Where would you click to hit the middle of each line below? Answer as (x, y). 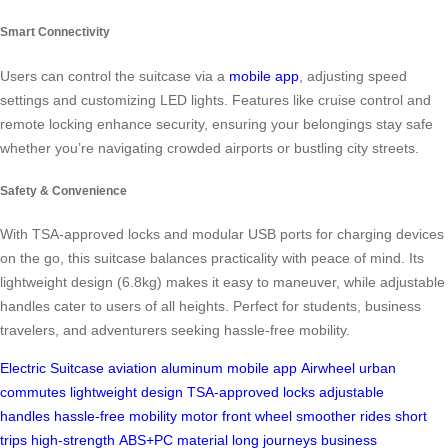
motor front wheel (236, 416)
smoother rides (343, 416)
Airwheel (328, 368)
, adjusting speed (353, 75)
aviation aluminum (165, 368)
